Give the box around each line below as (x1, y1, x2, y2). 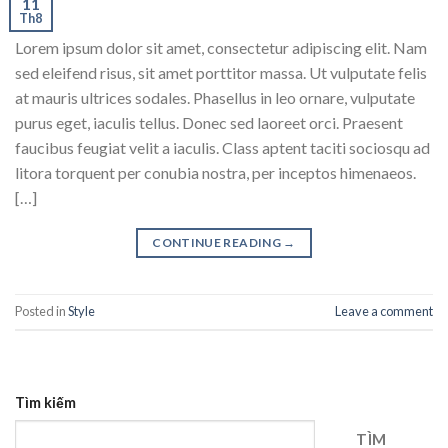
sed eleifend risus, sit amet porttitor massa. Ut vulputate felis (15, 62, 427, 82)
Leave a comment (335, 303, 433, 320)
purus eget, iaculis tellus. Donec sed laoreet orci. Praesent (15, 112, 403, 132)
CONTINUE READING (152, 234, 284, 250)
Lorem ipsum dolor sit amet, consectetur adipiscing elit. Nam (15, 37, 427, 57)
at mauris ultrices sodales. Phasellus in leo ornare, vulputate (15, 87, 415, 107)
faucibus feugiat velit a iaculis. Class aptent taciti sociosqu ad (15, 137, 430, 157)
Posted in (15, 303, 68, 320)
